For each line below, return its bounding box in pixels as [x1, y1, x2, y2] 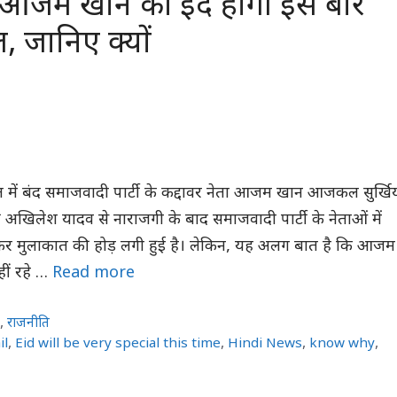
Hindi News [228, 334, 303, 353]
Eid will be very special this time [15, 334, 222, 353]
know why [309, 334, 376, 353]
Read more [52, 262, 135, 284]
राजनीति [7, 315, 51, 333]
